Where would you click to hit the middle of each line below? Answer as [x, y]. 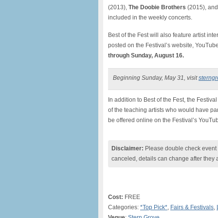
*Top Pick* [154, 207]
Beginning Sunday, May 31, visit [156, 78]
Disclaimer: [127, 148]
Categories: [124, 207]
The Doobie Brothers [157, 7]
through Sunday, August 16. [146, 55]
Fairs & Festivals [192, 207]
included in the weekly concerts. [150, 18]
